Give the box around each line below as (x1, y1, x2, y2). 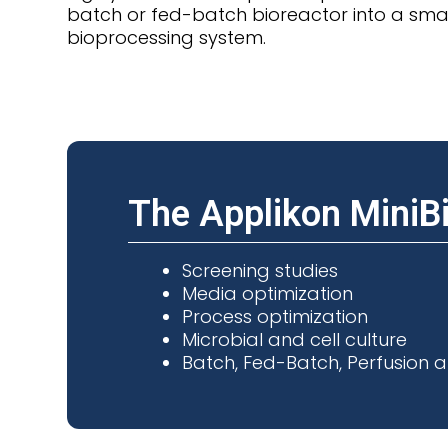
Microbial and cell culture (182, 327, 408, 353)
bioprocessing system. (67, 25, 267, 51)
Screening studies (182, 258, 339, 284)
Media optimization (182, 281, 354, 307)
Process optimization (182, 304, 369, 330)
